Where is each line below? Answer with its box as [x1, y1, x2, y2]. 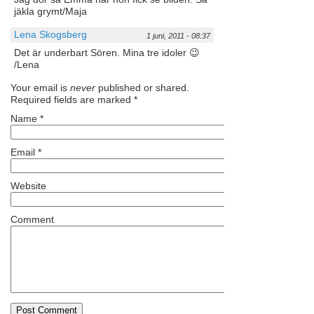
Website [11, 180, 46, 192]
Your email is [11, 82, 70, 94]
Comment [11, 214, 54, 226]
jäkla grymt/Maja [14, 6, 87, 18]
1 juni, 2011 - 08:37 [146, 32, 210, 41]
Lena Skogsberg [14, 29, 87, 41]
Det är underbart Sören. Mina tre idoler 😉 [14, 47, 200, 59]
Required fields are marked [11, 94, 134, 106]
